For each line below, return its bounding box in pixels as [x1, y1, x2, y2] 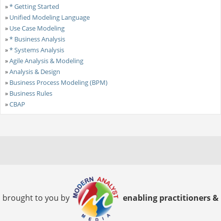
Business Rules [9, 88, 52, 98]
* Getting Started [9, 1, 59, 11]
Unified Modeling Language [9, 12, 90, 22]
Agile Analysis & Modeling [9, 56, 83, 65]
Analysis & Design [9, 67, 60, 76]
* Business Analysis [9, 34, 65, 43]
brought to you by [2, 192, 72, 203]
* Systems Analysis [9, 45, 64, 54]
